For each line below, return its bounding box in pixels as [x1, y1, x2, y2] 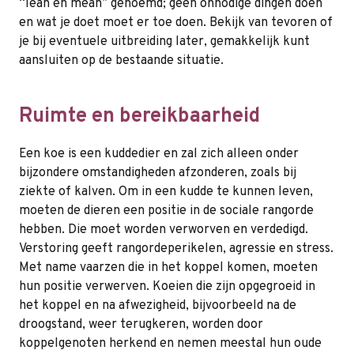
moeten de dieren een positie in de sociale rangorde [19, 203, 314, 220]
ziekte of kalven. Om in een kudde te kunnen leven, [19, 184, 313, 201]
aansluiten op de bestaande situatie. [19, 53, 224, 70]
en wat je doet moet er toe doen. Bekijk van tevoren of [19, 15, 333, 32]
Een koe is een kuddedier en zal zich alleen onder [19, 146, 299, 163]
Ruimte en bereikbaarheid [19, 104, 260, 130]
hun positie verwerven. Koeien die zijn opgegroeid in [19, 279, 315, 296]
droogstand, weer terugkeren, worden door [19, 317, 263, 333]
